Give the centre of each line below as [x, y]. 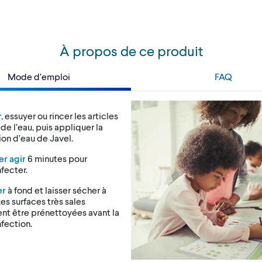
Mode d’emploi [39, 76]
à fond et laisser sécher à [56, 189]
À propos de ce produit [131, 50]
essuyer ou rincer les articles [61, 115]
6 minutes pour [57, 158]
